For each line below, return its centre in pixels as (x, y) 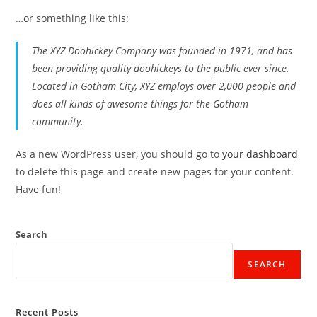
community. (58, 121)
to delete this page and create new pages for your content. (155, 172)
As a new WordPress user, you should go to (119, 154)
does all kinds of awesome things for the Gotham (140, 104)
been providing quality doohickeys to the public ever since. (161, 68)
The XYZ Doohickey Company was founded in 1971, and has (162, 51)
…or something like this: (73, 18)
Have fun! (39, 189)
